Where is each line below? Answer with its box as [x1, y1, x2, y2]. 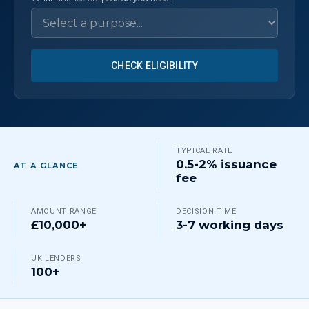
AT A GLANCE [14, 161, 79, 170]
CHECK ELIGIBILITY [111, 60, 198, 71]
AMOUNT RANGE [31, 207, 97, 216]
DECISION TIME [176, 207, 237, 216]
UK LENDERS [31, 254, 81, 263]
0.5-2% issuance [176, 157, 277, 171]
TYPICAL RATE [176, 146, 232, 155]
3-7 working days [176, 218, 283, 232]
